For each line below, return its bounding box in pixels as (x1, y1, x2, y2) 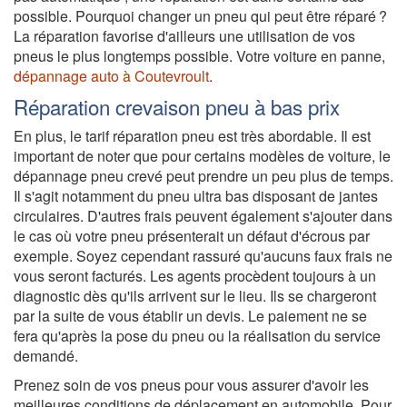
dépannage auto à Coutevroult (14, 65, 209, 86)
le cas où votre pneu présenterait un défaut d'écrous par (14, 224, 370, 246)
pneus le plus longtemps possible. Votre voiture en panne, (14, 45, 385, 66)
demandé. (14, 344, 78, 366)
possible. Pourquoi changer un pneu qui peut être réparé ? (14, 5, 387, 26)
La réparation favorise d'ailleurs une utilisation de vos (14, 25, 355, 46)
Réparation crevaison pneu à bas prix (14, 91, 340, 121)
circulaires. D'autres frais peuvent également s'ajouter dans (14, 204, 392, 226)
